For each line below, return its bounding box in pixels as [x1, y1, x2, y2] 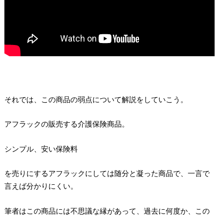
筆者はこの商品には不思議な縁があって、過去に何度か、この [4, 206, 210, 215]
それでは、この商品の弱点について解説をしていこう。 [4, 94, 188, 104]
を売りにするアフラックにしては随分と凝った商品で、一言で [4, 169, 210, 178]
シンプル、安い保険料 [4, 144, 78, 153]
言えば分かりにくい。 [4, 181, 78, 191]
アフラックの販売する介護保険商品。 [4, 119, 129, 129]
